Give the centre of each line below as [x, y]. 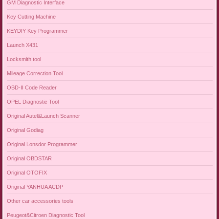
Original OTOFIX [27, 172]
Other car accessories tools [40, 201]
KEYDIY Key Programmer [37, 31]
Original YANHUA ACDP [35, 186]
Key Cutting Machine [31, 16]
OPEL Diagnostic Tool [33, 101]
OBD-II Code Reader [32, 87]
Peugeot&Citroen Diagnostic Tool [45, 215]
